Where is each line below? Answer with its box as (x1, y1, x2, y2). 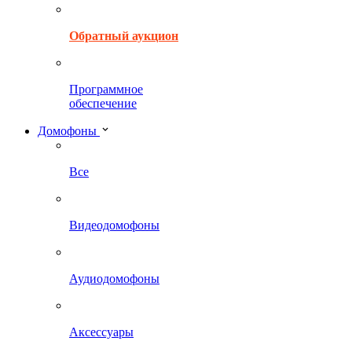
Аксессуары (69, 325, 134, 339)
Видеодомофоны (69, 218, 159, 232)
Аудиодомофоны (69, 272, 159, 285)
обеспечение (69, 97, 137, 110)
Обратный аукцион (69, 29, 178, 42)
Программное (69, 82, 143, 96)
